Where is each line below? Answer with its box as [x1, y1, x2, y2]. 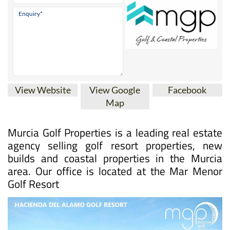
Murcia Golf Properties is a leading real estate [8, 124, 222, 141]
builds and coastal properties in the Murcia [8, 149, 222, 166]
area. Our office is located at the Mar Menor [8, 162, 222, 179]
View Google [89, 84, 141, 95]
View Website [14, 84, 71, 95]
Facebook [168, 84, 207, 95]
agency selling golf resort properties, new [8, 137, 222, 154]
